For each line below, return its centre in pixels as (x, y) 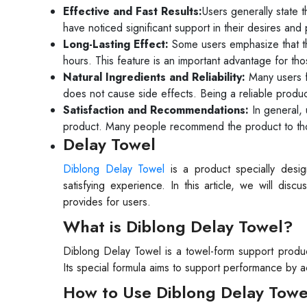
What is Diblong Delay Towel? (178, 226)
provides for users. (107, 202)
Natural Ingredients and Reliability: (154, 77)
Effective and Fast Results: (133, 11)
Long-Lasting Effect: (116, 44)
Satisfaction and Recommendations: (156, 110)
